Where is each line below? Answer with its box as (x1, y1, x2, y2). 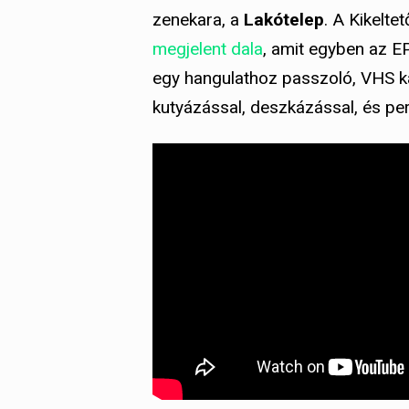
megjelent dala (152, 38, 263, 60)
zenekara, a (152, 9, 244, 31)
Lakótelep (244, 9, 324, 31)
